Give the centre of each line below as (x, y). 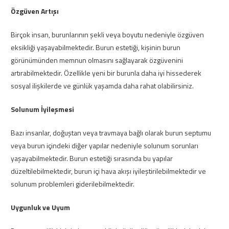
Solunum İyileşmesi (42, 109)
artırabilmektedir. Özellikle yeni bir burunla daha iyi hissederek (106, 73)
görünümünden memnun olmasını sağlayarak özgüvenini (97, 60)
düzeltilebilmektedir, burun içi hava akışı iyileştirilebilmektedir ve (108, 171)
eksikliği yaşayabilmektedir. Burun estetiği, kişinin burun (96, 47)
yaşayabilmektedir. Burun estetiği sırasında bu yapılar (92, 158)
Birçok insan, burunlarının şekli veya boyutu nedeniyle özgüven (107, 35)
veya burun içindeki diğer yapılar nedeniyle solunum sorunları (105, 145)
